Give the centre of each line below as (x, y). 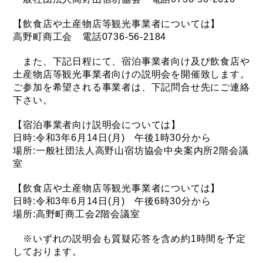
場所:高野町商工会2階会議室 (77, 214)
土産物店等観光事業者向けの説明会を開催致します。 (131, 74)
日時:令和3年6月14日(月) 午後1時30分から (112, 138)
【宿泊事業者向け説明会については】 (97, 125)
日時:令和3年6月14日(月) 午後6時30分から (112, 201)
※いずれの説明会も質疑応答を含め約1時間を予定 (129, 239)
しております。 (48, 252)
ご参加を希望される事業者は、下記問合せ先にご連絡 (131, 87)
